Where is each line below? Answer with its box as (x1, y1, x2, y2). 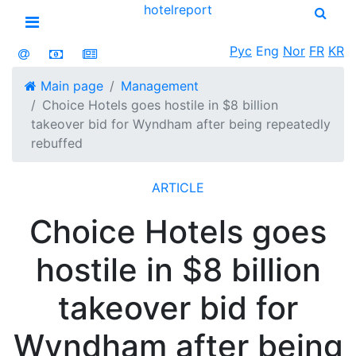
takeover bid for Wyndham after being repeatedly (31, 116, 331, 132)
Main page (37, 78, 103, 94)
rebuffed (31, 135, 83, 151)
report (173, 2, 212, 17)
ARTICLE (152, 180, 204, 195)
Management (121, 78, 199, 94)
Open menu (31, 36, 119, 55)
